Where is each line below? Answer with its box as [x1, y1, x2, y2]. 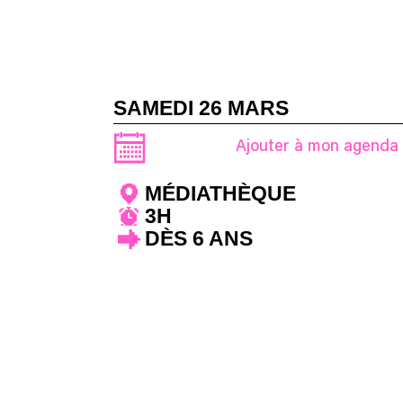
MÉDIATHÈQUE [145, 182, 296, 205]
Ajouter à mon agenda [235, 139, 399, 156]
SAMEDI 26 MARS [113, 96, 289, 120]
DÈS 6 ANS [145, 227, 253, 250]
